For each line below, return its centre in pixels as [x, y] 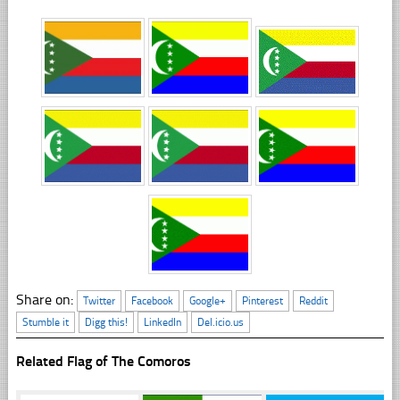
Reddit [313, 301]
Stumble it [45, 323]
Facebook [152, 301]
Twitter [99, 301]
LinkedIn [162, 323]
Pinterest [262, 301]
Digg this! [106, 323]
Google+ [207, 301]
